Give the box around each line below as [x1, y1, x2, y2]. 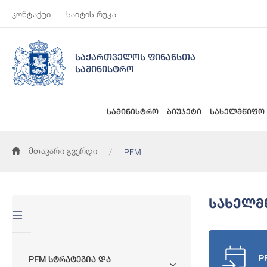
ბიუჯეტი [167, 107, 201, 116]
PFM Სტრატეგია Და [29, 254, 111, 264]
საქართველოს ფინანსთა [75, 51, 195, 62]
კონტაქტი [12, 9, 51, 19]
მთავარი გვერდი [29, 145, 97, 156]
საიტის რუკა [66, 9, 116, 19]
